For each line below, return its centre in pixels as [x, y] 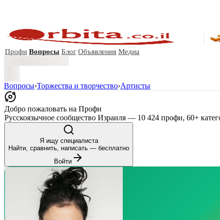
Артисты [135, 86]
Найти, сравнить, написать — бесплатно [69, 148]
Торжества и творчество [77, 86]
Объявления [97, 52]
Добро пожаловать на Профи [53, 109]
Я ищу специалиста [69, 141]
